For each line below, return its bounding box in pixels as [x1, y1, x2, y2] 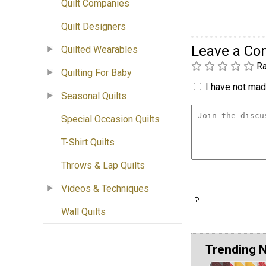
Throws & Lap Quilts [61, 160, 145, 172]
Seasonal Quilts [61, 90, 126, 102]
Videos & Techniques [61, 183, 149, 195]
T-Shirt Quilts [61, 137, 115, 148]
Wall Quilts [61, 206, 106, 218]
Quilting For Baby [61, 67, 132, 79]
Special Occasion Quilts [61, 113, 160, 125]
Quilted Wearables [61, 44, 138, 56]
